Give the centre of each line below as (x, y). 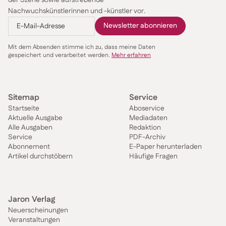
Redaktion (145, 127)
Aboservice (147, 108)
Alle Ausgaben (30, 127)
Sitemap (24, 97)
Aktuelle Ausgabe (35, 118)
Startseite (24, 108)
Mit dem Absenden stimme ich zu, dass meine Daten (82, 47)
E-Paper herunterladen (165, 147)
